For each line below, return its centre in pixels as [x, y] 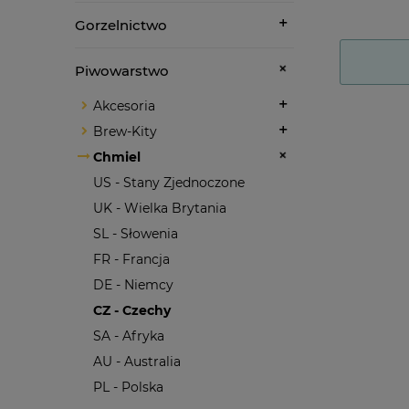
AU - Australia [137, 361]
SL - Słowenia [136, 233]
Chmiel [117, 157]
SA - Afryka [129, 336]
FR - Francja [131, 259]
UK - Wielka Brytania [160, 208]
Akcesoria [124, 105]
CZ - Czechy [132, 310]
